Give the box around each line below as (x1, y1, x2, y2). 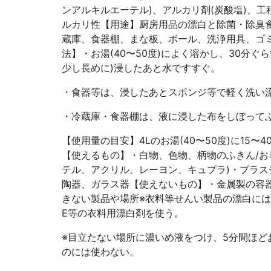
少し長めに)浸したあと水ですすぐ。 (62, 62, 220, 74)
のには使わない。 (62, 246, 139, 258)
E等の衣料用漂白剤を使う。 (62, 207, 184, 219)
